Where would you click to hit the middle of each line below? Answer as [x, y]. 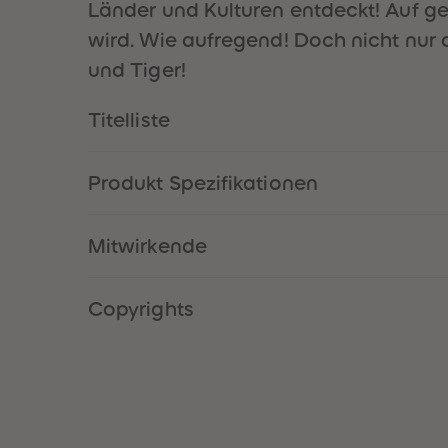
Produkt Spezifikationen [203, 183]
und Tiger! [137, 70]
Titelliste [129, 120]
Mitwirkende [147, 246]
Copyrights [141, 309]
